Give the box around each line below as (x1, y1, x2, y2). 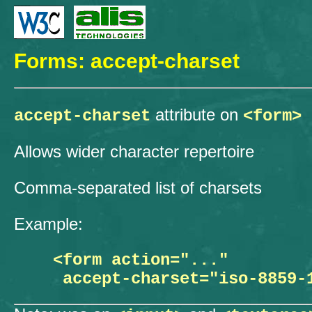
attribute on (150, 105, 243, 125)
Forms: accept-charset (13, 49, 240, 72)
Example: (13, 214, 83, 234)
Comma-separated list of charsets (13, 178, 262, 198)
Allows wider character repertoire (13, 142, 254, 162)
